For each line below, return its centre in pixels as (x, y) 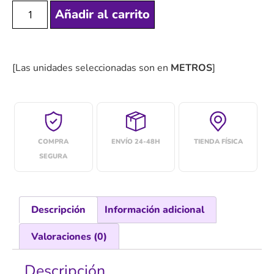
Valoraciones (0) (69, 236)
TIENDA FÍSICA (218, 142)
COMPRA (54, 142)
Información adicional (154, 209)
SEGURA (54, 157)
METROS (191, 68)
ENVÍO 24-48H (135, 142)
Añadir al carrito (103, 14)
